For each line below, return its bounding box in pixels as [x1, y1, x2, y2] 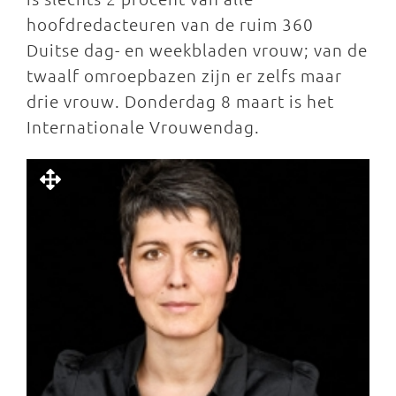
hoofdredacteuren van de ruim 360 [27, 13, 314, 34]
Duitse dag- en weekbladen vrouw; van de [27, 39, 368, 60]
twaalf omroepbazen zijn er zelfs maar [27, 65, 342, 86]
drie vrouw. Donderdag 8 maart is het [27, 90, 334, 111]
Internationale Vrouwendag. [27, 116, 260, 137]
